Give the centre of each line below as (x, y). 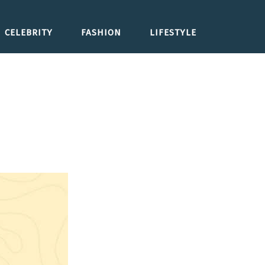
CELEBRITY (29, 33)
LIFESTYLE (173, 33)
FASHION (101, 33)
